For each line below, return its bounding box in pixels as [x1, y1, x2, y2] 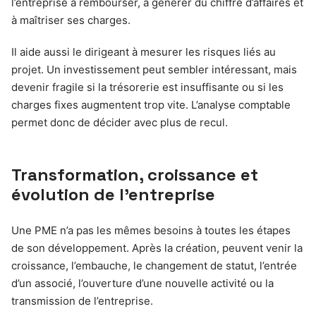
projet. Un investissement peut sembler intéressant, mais [11, 63, 297, 76]
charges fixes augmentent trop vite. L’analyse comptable [11, 98, 291, 111]
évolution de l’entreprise [11, 183, 215, 205]
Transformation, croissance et [11, 164, 258, 186]
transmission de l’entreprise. [11, 294, 153, 308]
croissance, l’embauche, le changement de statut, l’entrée [11, 259, 297, 272]
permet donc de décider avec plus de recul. [11, 116, 228, 129]
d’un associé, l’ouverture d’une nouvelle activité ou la [11, 276, 274, 290]
